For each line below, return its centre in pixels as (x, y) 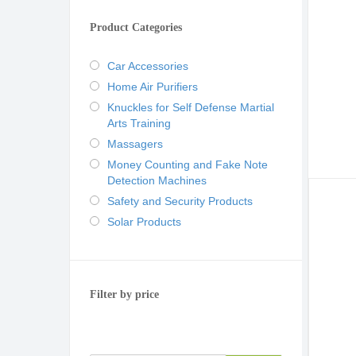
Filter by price (124, 294)
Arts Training (139, 123)
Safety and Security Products (180, 201)
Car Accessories (148, 66)
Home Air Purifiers (153, 87)
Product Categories (136, 27)
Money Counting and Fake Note (188, 164)
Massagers (135, 144)
